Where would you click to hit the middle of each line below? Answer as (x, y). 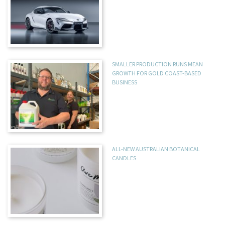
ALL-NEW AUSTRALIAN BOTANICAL (156, 149)
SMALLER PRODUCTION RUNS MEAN (158, 64)
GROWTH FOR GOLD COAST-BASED (157, 73)
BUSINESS (125, 82)
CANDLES (124, 158)
